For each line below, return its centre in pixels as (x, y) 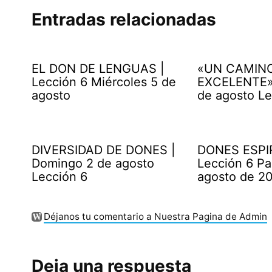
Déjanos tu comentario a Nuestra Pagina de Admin (155, 216)
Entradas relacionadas (124, 19)
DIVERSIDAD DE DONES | (104, 150)
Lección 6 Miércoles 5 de (104, 82)
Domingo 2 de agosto (93, 163)
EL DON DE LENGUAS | (98, 68)
